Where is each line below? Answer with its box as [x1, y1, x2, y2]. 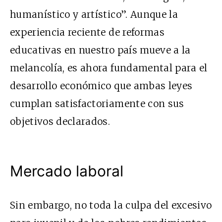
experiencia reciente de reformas [10, 26, 165, 39]
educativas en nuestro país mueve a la [10, 44, 191, 56]
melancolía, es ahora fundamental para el [10, 62, 208, 74]
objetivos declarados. [10, 115, 111, 128]
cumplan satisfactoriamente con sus [10, 98, 184, 110]
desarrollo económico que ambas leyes [10, 80, 193, 92]
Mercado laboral [10, 162, 123, 180]
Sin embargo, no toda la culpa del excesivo [10, 199, 212, 212]
